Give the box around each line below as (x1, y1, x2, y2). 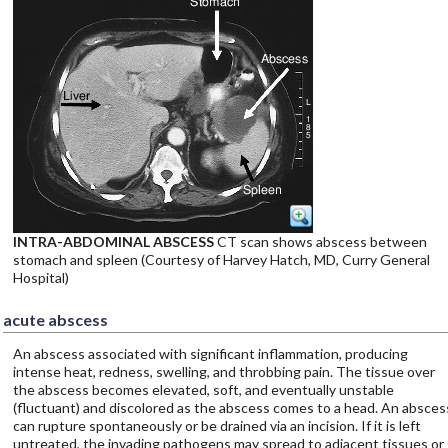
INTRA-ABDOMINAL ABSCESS (12, 233, 214, 250)
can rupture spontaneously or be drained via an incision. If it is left (12, 417, 421, 434)
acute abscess (2, 310, 108, 329)
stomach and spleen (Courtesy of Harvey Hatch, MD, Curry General (12, 251, 430, 268)
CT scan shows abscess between (213, 233, 427, 250)
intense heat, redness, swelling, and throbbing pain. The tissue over (12, 363, 435, 380)
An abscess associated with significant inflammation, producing (12, 345, 408, 362)
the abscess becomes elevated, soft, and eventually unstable (12, 381, 394, 398)
